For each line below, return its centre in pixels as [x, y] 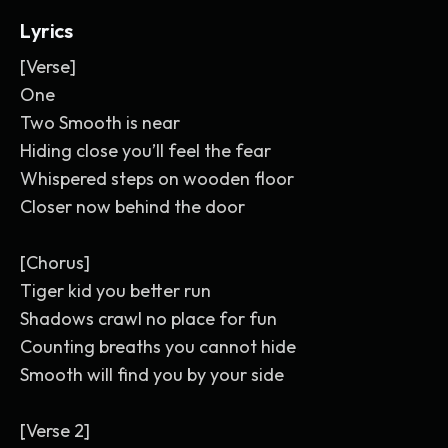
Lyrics [46, 30]
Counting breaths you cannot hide [158, 346]
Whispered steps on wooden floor [157, 178]
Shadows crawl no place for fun [148, 318]
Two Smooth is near [100, 122]
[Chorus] [55, 262]
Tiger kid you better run [115, 290]
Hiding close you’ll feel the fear [145, 150]
